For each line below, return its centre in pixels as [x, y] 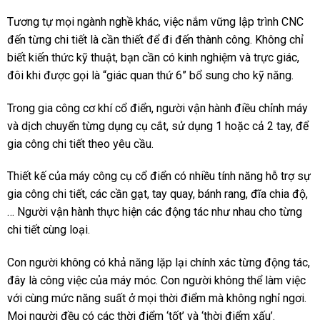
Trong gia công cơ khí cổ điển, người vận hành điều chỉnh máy [157, 108]
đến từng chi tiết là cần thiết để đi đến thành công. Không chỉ [155, 39]
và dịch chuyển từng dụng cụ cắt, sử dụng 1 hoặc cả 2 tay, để [157, 126]
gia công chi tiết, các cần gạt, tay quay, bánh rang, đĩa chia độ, [157, 194]
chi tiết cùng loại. [48, 230]
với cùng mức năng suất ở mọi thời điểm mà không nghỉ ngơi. [156, 299]
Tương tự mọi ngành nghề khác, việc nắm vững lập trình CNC [155, 21]
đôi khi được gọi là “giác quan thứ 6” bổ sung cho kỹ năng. [150, 75]
